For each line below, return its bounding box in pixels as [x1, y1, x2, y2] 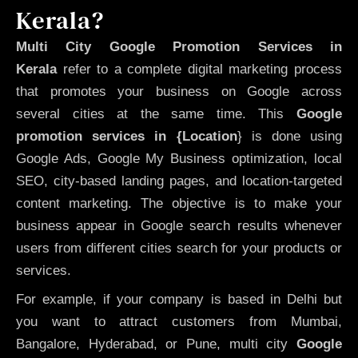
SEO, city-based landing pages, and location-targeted [16, 173, 342, 189]
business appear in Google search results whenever [16, 217, 342, 233]
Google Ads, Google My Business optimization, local [16, 150, 342, 166]
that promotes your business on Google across [16, 83, 342, 99]
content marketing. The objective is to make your [16, 195, 342, 211]
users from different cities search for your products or [16, 240, 342, 256]
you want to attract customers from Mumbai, [16, 314, 342, 330]
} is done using [237, 128, 342, 144]
